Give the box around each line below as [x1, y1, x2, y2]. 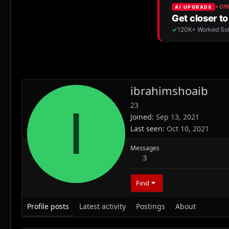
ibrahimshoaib [130, 83, 208, 99]
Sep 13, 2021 [156, 112, 199, 122]
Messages [130, 144, 159, 153]
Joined [130, 112, 152, 122]
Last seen [130, 124, 163, 134]
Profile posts [27, 201, 69, 212]
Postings [136, 201, 165, 212]
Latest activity [79, 201, 126, 212]
